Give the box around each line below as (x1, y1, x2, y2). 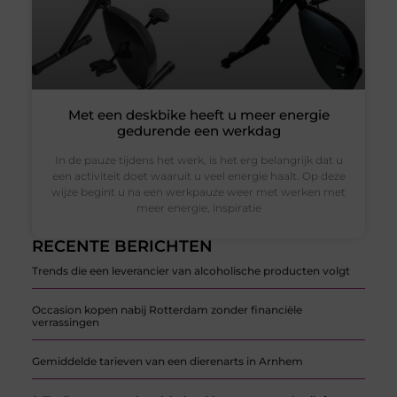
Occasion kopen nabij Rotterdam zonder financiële (31, 303, 302, 317)
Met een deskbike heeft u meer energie (67, 106, 330, 124)
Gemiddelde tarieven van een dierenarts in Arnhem (31, 354, 303, 369)
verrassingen (31, 315, 99, 330)
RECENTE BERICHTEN (31, 237, 213, 257)
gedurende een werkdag (116, 122, 281, 140)
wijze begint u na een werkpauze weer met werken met (51, 185, 346, 199)
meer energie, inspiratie (136, 201, 261, 215)
